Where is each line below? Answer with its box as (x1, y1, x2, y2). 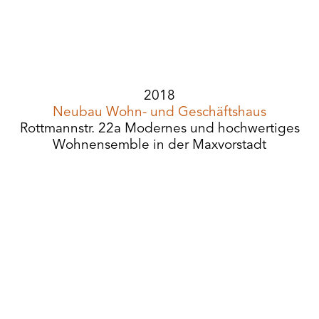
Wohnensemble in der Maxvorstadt (53, 139, 266, 152)
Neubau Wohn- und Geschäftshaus (53, 106, 266, 120)
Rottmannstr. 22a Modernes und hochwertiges (19, 122, 300, 136)
